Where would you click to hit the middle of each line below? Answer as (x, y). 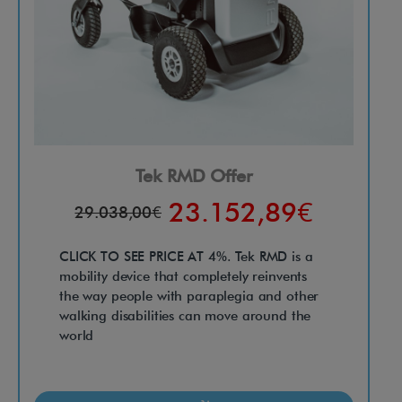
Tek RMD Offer (194, 175)
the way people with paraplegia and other (189, 296)
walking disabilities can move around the (185, 315)
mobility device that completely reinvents (184, 276)
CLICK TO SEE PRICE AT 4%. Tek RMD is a (186, 256)
